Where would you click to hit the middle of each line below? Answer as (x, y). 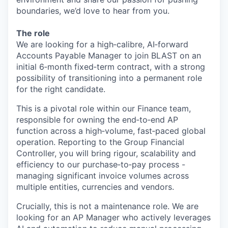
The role (33, 33)
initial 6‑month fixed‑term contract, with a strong (111, 67)
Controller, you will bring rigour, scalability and (106, 153)
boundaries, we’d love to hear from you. (93, 11)
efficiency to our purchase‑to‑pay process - (101, 164)
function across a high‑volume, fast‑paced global (111, 131)
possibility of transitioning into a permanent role (109, 78)
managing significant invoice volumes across (103, 176)
